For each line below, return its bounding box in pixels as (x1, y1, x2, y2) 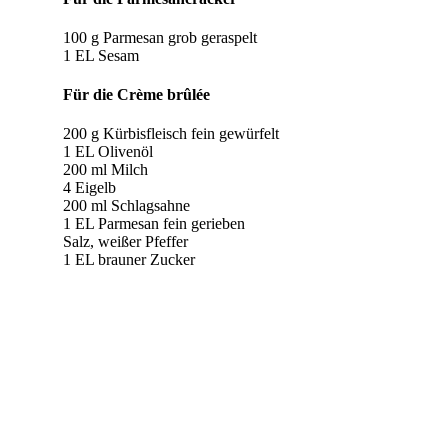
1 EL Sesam (62, 46, 139, 64)
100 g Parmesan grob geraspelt (62, 28, 257, 46)
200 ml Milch (62, 161, 148, 179)
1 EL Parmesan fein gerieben (62, 215, 245, 233)
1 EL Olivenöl (62, 143, 153, 161)
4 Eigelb (62, 179, 116, 197)
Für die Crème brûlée (62, 86, 210, 104)
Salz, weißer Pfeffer (62, 233, 188, 251)
